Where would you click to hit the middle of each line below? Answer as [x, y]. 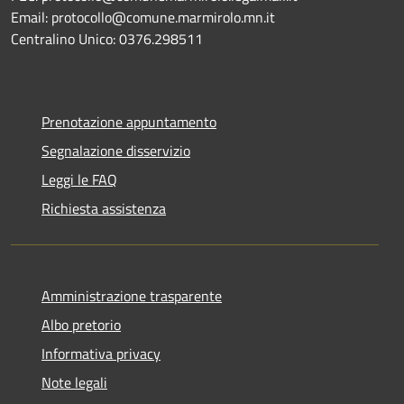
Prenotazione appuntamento [129, 121]
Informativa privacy [101, 353]
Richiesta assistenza [104, 208]
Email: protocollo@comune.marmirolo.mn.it [143, 17]
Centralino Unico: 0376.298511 [107, 38]
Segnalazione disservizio [116, 150]
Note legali [74, 382]
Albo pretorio [81, 324]
